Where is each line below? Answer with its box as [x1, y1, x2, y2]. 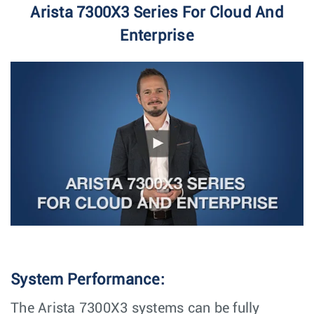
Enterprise [120, 27, 194, 44]
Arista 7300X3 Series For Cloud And [30, 4, 284, 21]
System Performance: [11, 271, 165, 288]
